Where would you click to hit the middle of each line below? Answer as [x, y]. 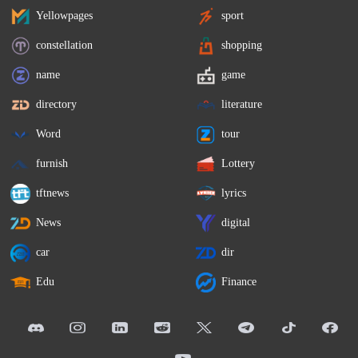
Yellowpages [65, 16]
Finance [239, 282]
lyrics [234, 193]
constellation [65, 46]
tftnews [53, 193]
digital [236, 223]
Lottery [239, 164]
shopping [242, 46]
